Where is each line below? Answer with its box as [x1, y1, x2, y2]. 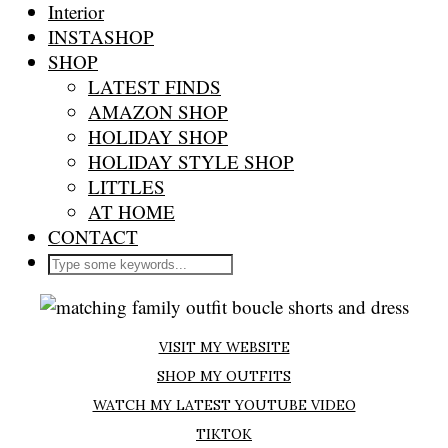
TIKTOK [196, 425, 252, 443]
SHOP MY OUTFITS [157, 367, 291, 385]
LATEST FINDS [88, 74, 221, 99]
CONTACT [48, 224, 138, 249]
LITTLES [88, 174, 165, 199]
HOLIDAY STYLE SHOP [88, 149, 294, 174]
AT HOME [88, 199, 175, 224]
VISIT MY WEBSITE [158, 338, 290, 356]
